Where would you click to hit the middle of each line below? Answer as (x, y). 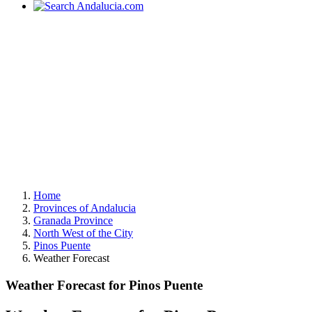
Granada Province (73, 220)
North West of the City (83, 233)
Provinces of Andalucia (85, 208)
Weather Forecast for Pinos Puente (104, 285)
